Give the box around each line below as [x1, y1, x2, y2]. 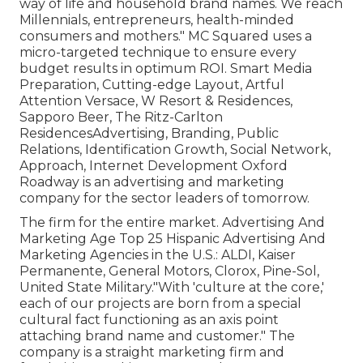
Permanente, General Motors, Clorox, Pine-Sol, [19, 263, 319, 280]
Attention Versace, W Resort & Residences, [19, 93, 293, 109]
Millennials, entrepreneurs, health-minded [19, 12, 294, 28]
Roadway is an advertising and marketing [19, 174, 284, 190]
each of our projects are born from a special [19, 296, 301, 312]
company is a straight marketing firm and [19, 344, 284, 361]
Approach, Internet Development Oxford [19, 158, 288, 174]
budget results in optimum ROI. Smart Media [19, 61, 312, 77]
